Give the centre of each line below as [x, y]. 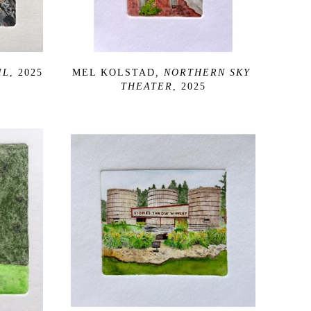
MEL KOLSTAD [114, 72]
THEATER [146, 86]
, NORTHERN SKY [203, 72]
